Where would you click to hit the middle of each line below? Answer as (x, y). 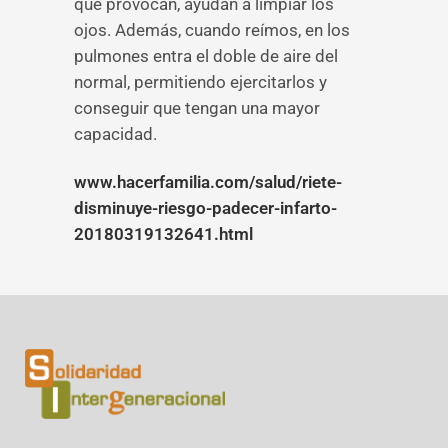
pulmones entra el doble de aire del (206, 56)
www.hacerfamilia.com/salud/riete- (208, 182)
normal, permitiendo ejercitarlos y (200, 82)
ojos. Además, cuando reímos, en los (212, 30)
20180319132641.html (163, 234)
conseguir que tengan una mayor (197, 108)
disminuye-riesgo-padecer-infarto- (205, 208)
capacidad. (115, 134)
